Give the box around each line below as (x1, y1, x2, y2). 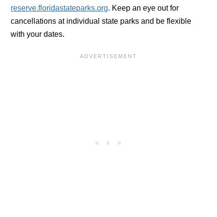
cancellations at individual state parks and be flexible (11, 16, 192, 25)
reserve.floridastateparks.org (11, 3, 108, 12)
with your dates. (11, 30, 65, 38)
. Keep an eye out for (108, 3, 179, 12)
